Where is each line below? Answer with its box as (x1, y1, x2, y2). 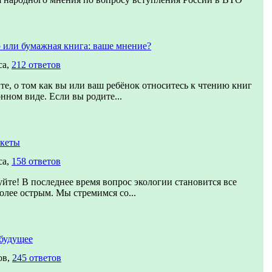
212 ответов (12, 59, 61, 70)
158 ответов (12, 156, 61, 166)
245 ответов (12, 253, 61, 263)
